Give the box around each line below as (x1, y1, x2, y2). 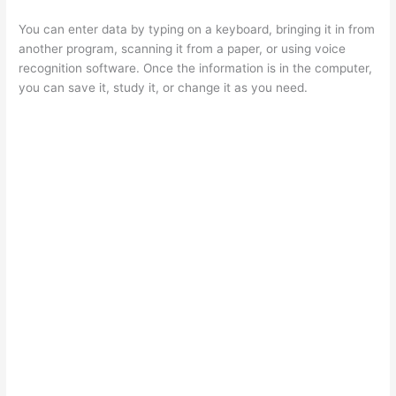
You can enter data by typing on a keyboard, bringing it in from (19, 22, 376, 37)
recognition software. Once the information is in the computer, (19, 61, 373, 76)
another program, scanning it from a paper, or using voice (19, 42, 346, 57)
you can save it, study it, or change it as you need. (19, 80, 308, 95)
